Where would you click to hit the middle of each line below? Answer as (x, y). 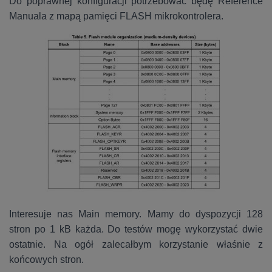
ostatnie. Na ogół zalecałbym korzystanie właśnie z (136, 245)
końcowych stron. (48, 260)
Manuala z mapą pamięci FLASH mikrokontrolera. (116, 16)
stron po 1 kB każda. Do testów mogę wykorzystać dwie (136, 229)
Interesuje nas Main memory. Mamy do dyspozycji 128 (136, 214)
